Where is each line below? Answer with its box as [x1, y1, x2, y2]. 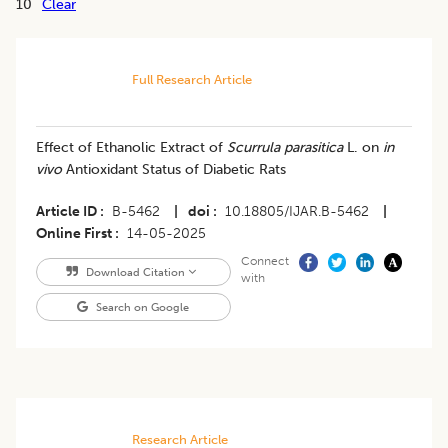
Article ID [36, 203, 97, 221]
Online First [36, 225, 112, 243]
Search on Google [93, 300, 190, 315]
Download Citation [82, 265, 188, 280]
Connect [240, 254, 289, 269]
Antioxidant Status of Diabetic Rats [66, 161, 286, 179]
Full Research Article [131, 72, 252, 88]
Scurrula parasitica [227, 139, 343, 157]
